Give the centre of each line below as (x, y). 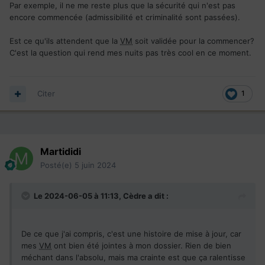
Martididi (61, 152)
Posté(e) (57, 165)
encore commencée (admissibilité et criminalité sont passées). (125, 17)
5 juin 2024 (95, 165)
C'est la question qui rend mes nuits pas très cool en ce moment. (132, 53)
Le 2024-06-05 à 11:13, (78, 196)
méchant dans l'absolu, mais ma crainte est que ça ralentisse (133, 258)
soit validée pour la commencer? (193, 41)
